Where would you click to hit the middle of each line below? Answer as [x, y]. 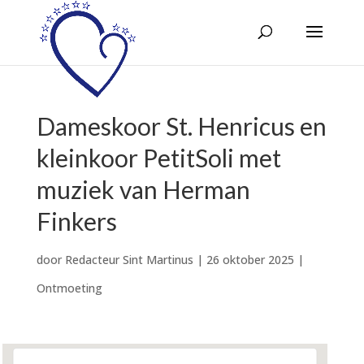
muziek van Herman [143, 189]
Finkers [76, 221]
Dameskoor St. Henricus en [181, 126]
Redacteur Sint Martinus [129, 260]
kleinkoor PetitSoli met [158, 158]
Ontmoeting [69, 288]
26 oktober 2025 [250, 260]
